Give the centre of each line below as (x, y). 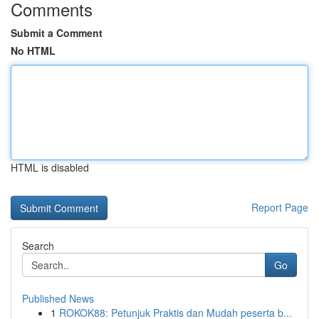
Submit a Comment (57, 33)
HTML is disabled (50, 167)
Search (38, 246)
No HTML (33, 51)
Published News (58, 298)
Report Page (280, 207)
